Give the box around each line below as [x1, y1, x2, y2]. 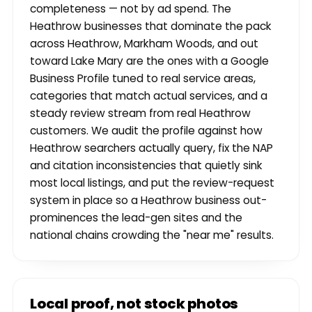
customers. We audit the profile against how [30, 123, 263, 139]
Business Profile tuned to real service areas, [30, 71, 256, 86]
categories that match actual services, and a [30, 88, 267, 104]
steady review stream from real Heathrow [30, 106, 251, 121]
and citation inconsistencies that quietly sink [30, 158, 263, 173]
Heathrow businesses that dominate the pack [30, 19, 272, 34]
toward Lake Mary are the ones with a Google [30, 54, 269, 69]
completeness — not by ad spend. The [30, 1, 231, 17]
